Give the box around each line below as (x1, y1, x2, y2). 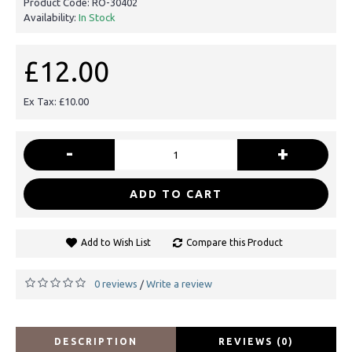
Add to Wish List (80, 236, 151, 247)
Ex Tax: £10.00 (24, 95, 89, 107)
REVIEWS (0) (218, 335, 294, 346)
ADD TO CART (130, 187, 222, 200)
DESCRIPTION (54, 335, 137, 346)
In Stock (79, 11, 115, 23)
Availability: (24, 11, 79, 23)
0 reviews (94, 277, 137, 289)
